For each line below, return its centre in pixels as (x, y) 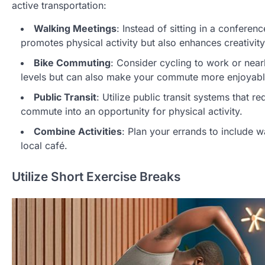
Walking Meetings (75, 28)
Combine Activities (78, 131)
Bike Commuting (72, 62)
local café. (44, 145)
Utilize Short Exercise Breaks (96, 177)
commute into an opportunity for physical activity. (132, 111)
